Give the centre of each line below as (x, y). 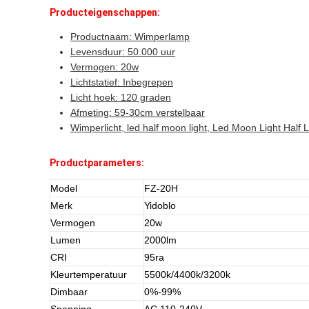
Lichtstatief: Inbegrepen (122, 82)
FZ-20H (161, 188)
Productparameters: (97, 163)
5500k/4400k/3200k (187, 275)
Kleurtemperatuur (89, 275)
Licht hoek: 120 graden (121, 97)
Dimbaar (69, 292)
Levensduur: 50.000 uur (123, 52)
